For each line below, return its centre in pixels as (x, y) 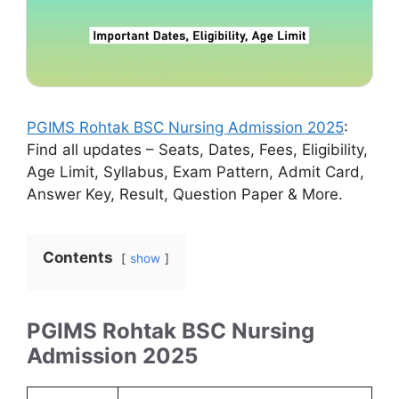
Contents (78, 258)
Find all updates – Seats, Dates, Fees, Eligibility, (197, 150)
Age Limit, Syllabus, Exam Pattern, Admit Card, (195, 172)
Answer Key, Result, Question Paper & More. (185, 195)
